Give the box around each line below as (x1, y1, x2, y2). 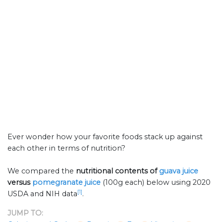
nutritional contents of (76, 166, 159, 176)
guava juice (159, 166, 198, 176)
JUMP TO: (7, 209, 43, 218)
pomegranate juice (32, 178, 101, 187)
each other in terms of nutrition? (7, 144, 125, 153)
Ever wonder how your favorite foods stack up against (7, 132, 203, 142)
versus (7, 178, 32, 187)
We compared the (7, 166, 76, 176)
